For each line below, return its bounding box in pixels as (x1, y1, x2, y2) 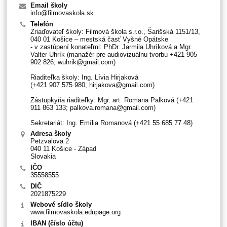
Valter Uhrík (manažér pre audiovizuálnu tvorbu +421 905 (30, 50, 197, 58)
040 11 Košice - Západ (30, 145, 96, 153)
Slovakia (30, 153, 56, 161)
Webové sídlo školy (30, 201, 92, 209)
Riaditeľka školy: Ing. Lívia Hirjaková (30, 73, 138, 81)
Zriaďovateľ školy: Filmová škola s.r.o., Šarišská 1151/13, (30, 27, 200, 35)
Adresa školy (30, 130, 71, 138)
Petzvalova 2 (30, 137, 69, 145)
